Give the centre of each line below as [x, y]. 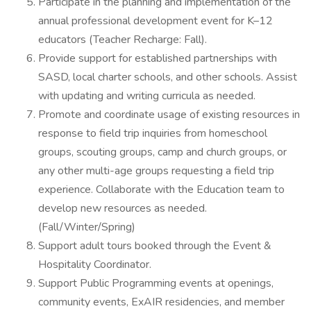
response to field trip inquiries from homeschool [153, 133]
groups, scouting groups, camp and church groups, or [162, 152]
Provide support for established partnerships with [158, 58]
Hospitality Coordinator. [96, 264]
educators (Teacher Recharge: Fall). [123, 40]
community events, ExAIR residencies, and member [161, 302]
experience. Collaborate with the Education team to [161, 190]
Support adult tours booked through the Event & [155, 246]
